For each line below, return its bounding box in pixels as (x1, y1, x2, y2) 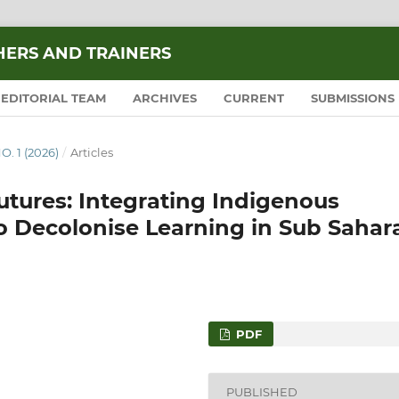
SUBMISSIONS (311, 90, 395, 105)
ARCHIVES (133, 90, 197, 105)
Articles (69, 144, 113, 159)
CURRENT (224, 90, 284, 105)
